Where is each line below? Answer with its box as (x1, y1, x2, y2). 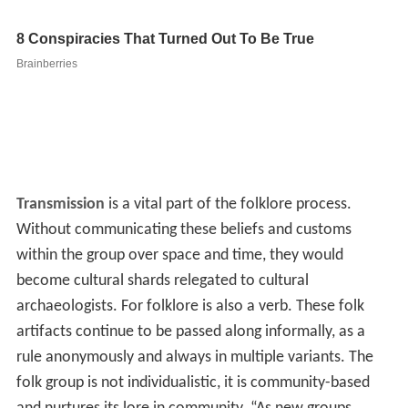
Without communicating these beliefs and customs (15, 221, 352, 240)
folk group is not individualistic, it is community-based (15, 374, 370, 393)
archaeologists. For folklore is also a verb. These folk (15, 298, 364, 316)
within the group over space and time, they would (15, 247, 343, 265)
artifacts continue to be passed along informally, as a (15, 323, 365, 342)
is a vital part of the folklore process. (104, 196, 352, 214)
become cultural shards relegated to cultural (15, 272, 309, 291)
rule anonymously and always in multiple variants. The (15, 349, 373, 367)
